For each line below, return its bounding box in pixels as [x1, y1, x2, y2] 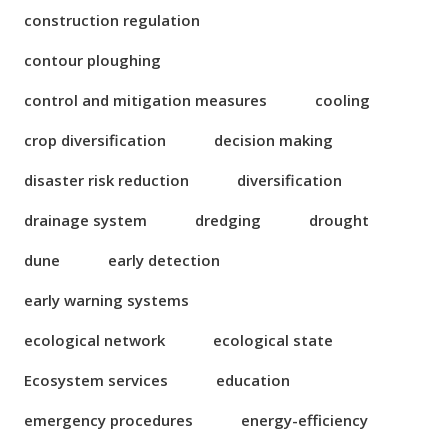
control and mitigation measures [24, 90, 267, 110]
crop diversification [24, 130, 166, 150]
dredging [195, 210, 261, 230]
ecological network [24, 330, 165, 350]
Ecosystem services [24, 370, 168, 390]
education [216, 370, 290, 390]
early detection [108, 250, 220, 270]
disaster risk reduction [24, 170, 189, 190]
